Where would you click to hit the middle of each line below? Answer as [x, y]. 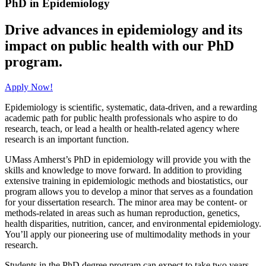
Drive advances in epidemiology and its [123, 29]
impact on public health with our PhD [119, 45]
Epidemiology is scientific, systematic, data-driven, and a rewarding [131, 107]
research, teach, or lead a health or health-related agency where [122, 128]
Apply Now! [29, 87]
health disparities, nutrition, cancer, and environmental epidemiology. [133, 223]
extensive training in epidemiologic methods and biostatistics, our [126, 180]
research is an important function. [68, 139]
